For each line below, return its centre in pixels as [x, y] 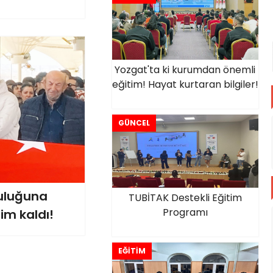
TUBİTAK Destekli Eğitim [185, 198]
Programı [185, 212]
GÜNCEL [134, 123]
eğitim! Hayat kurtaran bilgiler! [185, 84]
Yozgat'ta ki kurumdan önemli [185, 70]
